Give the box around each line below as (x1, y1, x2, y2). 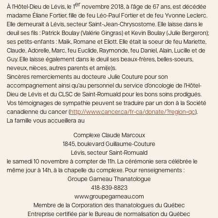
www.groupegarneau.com (74, 194, 144, 200)
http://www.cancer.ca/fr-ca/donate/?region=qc (70, 109, 195, 116)
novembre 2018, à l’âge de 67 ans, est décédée (80, 4, 206, 11)
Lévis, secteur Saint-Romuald (71, 150, 147, 157)
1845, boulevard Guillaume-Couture (63, 142, 155, 148)
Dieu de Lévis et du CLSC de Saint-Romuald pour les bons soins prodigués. (7, 92, 201, 98)
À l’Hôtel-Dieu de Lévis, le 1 (7, 4, 75, 11)
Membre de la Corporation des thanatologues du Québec (33, 203, 185, 209)
